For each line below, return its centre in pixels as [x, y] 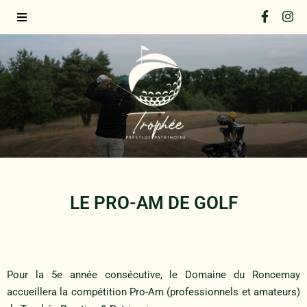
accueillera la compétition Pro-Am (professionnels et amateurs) [153, 292]
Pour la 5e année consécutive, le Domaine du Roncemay [153, 275]
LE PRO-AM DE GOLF [153, 203]
